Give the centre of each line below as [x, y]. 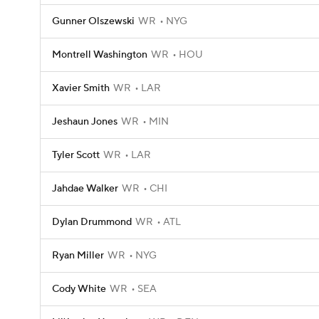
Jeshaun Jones [85, 122]
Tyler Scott [76, 155]
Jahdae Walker [85, 189]
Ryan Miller [78, 256]
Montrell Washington [100, 55]
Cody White [79, 289]
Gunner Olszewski [93, 21]
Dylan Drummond [92, 222]
